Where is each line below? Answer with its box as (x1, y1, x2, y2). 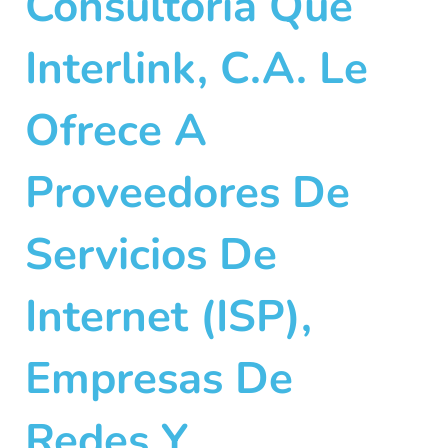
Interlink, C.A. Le (25, 39, 368, 99)
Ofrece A (25, 101, 207, 161)
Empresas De (25, 349, 293, 409)
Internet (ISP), (25, 287, 312, 347)
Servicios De (25, 225, 277, 285)
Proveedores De (25, 163, 350, 223)
